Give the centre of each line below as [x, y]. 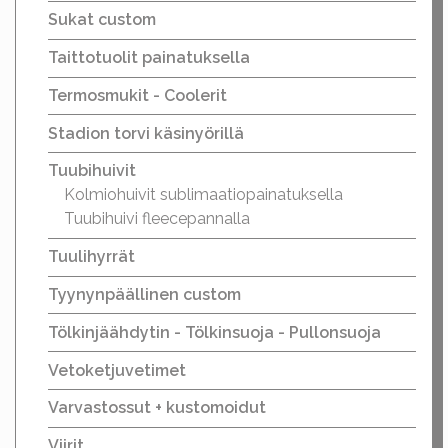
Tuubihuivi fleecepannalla [157, 219]
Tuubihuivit [92, 171]
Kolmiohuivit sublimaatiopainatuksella [203, 195]
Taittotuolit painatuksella [149, 58]
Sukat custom [102, 20]
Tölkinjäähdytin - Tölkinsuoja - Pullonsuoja [214, 332]
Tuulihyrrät [91, 257]
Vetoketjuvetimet [117, 370]
